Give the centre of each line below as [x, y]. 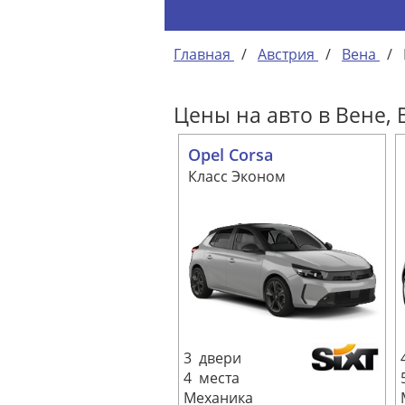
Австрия [286, 54]
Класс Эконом [237, 176]
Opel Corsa [231, 154]
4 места [212, 378]
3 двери [212, 358]
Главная [202, 54]
